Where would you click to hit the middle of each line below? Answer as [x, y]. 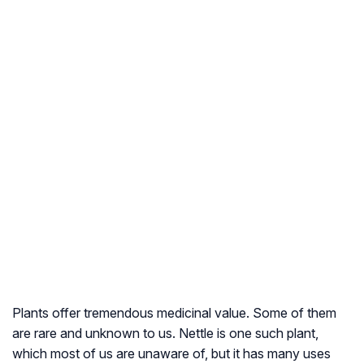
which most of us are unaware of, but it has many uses [171, 354]
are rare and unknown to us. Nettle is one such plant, [165, 334]
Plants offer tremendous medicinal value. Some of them [174, 313]
